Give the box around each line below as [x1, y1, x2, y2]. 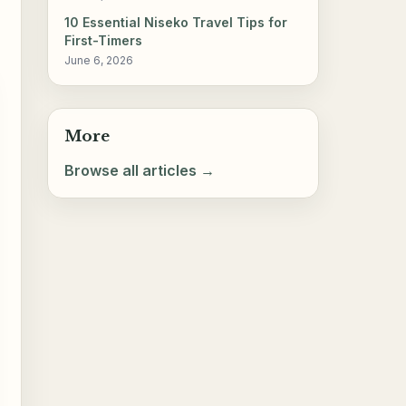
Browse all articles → [64, 160, 216, 179]
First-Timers [64, 33, 143, 49]
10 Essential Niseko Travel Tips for [64, 14, 288, 31]
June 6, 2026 [64, 53, 134, 68]
